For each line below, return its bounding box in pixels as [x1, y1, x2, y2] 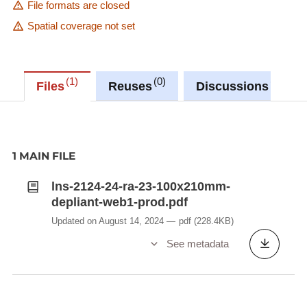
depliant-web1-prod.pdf [51, 195, 188, 210]
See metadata [166, 237, 229, 249]
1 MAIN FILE [12, 149, 75, 163]
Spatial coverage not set [27, 20, 135, 32]
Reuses [108, 79, 152, 93]
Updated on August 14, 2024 [51, 215, 164, 226]
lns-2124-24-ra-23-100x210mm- [51, 180, 230, 194]
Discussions [196, 79, 269, 93]
